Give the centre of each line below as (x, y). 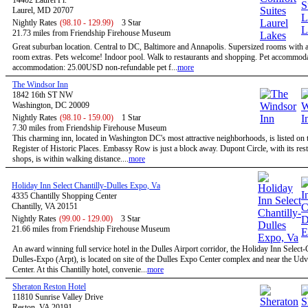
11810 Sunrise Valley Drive (58, 297)
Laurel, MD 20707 (43, 10)
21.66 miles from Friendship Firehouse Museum (91, 229)
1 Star (131, 118)
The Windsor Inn (40, 85)
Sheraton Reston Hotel (49, 287)
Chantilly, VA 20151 (45, 206)
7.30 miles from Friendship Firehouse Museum (89, 128)
